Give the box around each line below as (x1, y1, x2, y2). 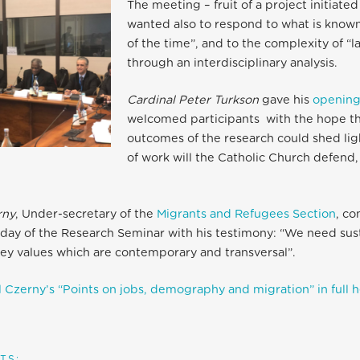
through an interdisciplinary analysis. (127, 57, 337, 70)
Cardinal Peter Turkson (127, 94, 259, 107)
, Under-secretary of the (15, 208, 157, 221)
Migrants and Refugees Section (157, 208, 336, 221)
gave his (259, 94, 313, 107)
